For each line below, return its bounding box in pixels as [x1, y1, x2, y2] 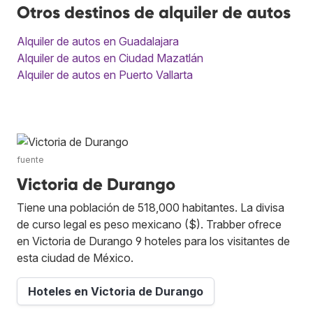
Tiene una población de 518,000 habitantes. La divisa [17, 201, 284, 215]
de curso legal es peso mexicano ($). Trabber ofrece [17, 217, 282, 232]
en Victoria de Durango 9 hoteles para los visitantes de [17, 234, 290, 249]
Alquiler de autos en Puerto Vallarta [17, 68, 193, 82]
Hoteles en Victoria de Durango [28, 284, 203, 299]
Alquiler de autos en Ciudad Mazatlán [17, 51, 203, 66]
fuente [17, 154, 44, 166]
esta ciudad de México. [17, 251, 133, 265]
